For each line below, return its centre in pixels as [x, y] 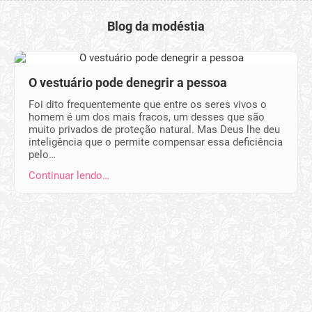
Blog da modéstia [156, 26]
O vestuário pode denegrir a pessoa [128, 83]
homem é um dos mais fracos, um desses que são [147, 117]
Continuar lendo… [69, 175]
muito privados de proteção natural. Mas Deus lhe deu [154, 130]
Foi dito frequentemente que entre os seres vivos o [148, 104]
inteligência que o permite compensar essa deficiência [156, 142]
